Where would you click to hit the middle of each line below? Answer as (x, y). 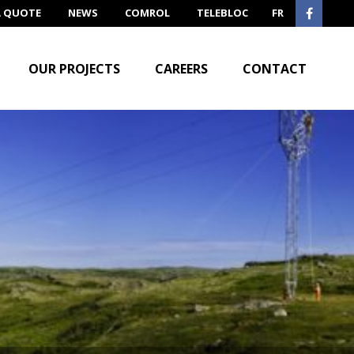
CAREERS (181, 69)
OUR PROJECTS (74, 69)
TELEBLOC (222, 13)
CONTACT (275, 69)
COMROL (147, 13)
